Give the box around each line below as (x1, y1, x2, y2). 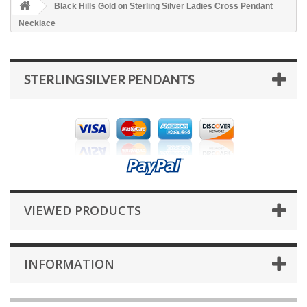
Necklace (19, 19, 56, 28)
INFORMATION (24, 256, 114, 272)
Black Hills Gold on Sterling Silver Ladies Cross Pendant (52, 1, 273, 11)
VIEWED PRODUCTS (24, 202, 141, 219)
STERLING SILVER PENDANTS (24, 72, 194, 87)
